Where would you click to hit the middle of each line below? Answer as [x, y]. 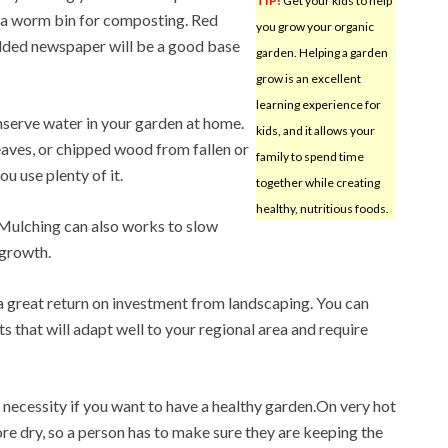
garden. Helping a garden [321, 52]
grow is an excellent [308, 78]
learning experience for [318, 104]
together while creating [317, 182]
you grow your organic [314, 26]
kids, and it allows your [315, 130]
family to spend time [309, 156]
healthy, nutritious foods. [322, 208]
